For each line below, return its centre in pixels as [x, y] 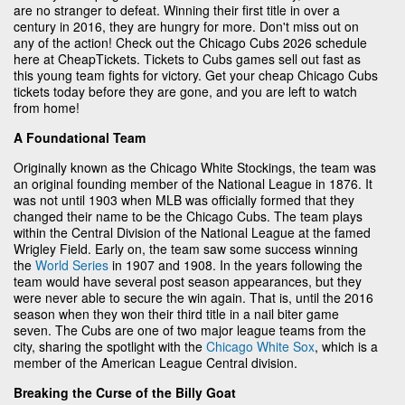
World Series [72, 264]
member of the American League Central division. [155, 362]
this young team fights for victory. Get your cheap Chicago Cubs [196, 75]
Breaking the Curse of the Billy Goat [125, 392]
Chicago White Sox [260, 346]
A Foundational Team [80, 137]
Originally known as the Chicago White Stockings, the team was [195, 167]
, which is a [346, 346]
